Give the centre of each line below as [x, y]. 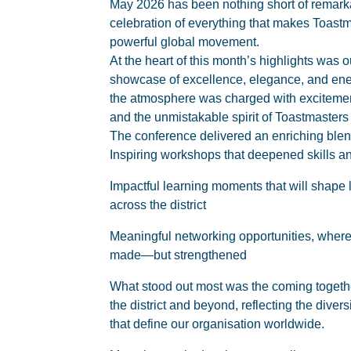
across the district [162, 205]
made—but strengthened [182, 255]
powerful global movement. [185, 42]
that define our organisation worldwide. [217, 324]
